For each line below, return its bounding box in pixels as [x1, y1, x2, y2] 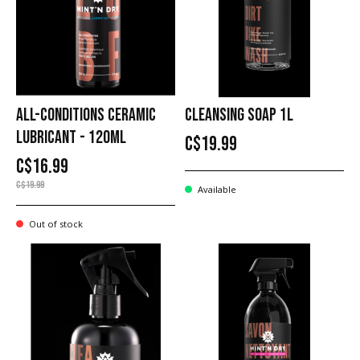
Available [195, 182, 237, 195]
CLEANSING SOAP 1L [184, 104, 293, 126]
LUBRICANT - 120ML [16, 126, 126, 149]
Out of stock [27, 217, 84, 230]
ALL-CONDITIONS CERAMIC [16, 104, 156, 126]
